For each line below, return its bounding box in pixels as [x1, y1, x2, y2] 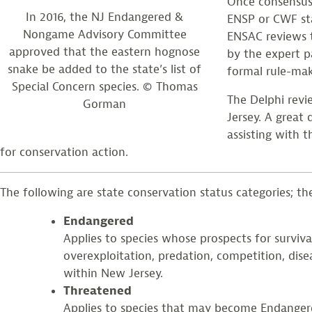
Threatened [63, 283, 132, 298]
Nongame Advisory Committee [22, 27, 187, 42]
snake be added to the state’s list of [8, 62, 201, 77]
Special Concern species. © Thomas [11, 79, 198, 95]
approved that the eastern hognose [9, 45, 200, 60]
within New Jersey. [63, 265, 163, 281]
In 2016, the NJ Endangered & [26, 10, 183, 25]
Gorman [83, 97, 126, 112]
